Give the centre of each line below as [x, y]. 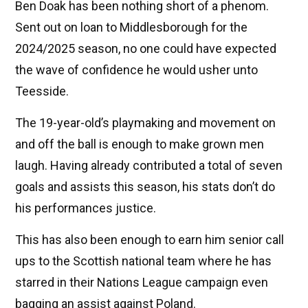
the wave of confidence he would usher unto [136, 69]
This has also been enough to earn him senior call [150, 239]
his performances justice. [86, 208]
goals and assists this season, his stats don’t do [145, 186]
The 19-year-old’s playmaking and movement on [145, 122]
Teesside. [42, 91]
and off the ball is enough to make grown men [140, 144]
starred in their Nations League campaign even [142, 282]
